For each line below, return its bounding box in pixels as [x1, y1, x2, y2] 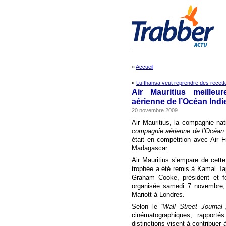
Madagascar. [132, 144, 169, 152]
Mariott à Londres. [132, 191, 185, 198]
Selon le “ [132, 203, 163, 210]
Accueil [136, 64, 153, 70]
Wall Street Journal [163, 203, 222, 210]
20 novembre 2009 [132, 107, 178, 114]
